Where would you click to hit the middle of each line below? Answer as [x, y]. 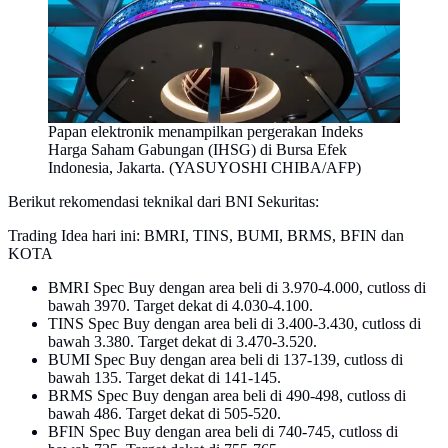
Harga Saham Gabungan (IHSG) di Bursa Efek [197, 149]
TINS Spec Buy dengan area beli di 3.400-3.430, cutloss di [234, 323]
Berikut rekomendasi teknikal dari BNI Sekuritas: [163, 201]
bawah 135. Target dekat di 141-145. [164, 377]
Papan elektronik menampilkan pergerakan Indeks [205, 131]
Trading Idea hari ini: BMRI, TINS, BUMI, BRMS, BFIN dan [206, 235]
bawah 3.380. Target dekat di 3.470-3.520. [182, 341]
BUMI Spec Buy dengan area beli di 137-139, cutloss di [225, 359]
